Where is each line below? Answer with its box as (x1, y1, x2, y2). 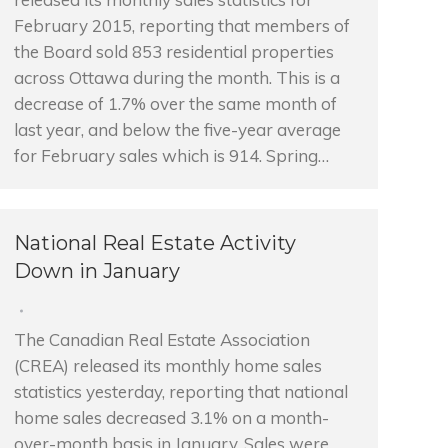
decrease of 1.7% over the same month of (14, 93, 337, 114)
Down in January (14, 259, 180, 283)
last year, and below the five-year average (14, 119, 341, 140)
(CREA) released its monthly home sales (14, 355, 322, 376)
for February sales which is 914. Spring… (14, 145, 329, 166)
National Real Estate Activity (14, 231, 296, 255)
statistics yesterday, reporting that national (14, 381, 348, 402)
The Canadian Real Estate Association (14, 329, 310, 350)
